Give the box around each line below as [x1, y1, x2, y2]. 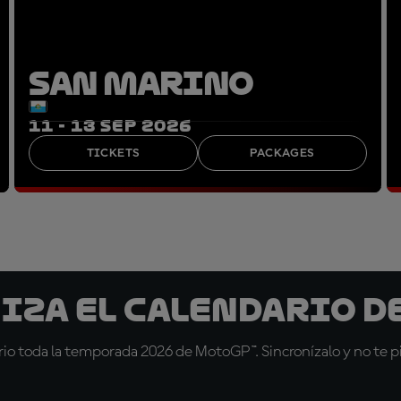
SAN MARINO [29, 64, 254, 102]
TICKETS [86, 146, 141, 159]
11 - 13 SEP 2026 [29, 115, 192, 135]
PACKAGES [250, 146, 315, 159]
